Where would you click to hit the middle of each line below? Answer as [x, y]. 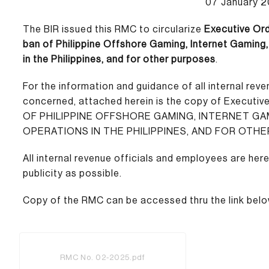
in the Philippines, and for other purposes [119, 59]
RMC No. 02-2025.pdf [102, 258]
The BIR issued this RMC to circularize [113, 29]
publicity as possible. [72, 173]
